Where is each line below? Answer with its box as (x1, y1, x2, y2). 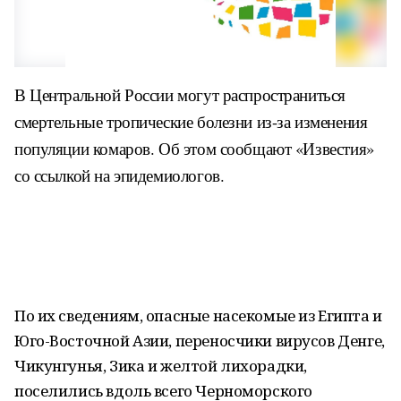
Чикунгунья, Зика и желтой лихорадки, (14, 355, 307, 376)
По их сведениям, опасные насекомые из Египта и (14, 305, 382, 326)
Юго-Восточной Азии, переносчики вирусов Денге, (14, 330, 385, 351)
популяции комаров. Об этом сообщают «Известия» (14, 137, 374, 159)
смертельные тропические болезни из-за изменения (14, 110, 368, 132)
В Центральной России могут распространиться (14, 83, 346, 106)
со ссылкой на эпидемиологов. (14, 164, 225, 186)
